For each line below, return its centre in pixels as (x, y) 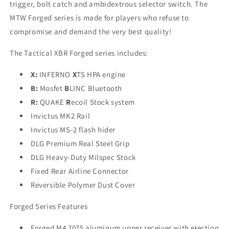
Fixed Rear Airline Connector (80, 171)
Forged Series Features (49, 206)
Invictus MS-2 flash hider (73, 130)
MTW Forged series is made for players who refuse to (99, 18)
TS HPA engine (101, 74)
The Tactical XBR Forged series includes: (79, 53)
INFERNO (56, 74)
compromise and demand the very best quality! (92, 31)
